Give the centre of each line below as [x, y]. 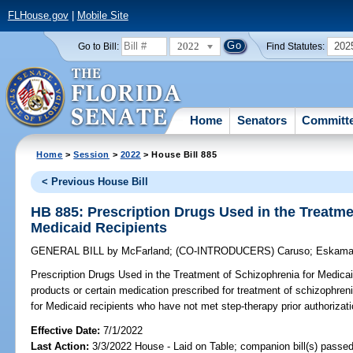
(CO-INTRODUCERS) [227, 251]
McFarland [144, 251]
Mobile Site [102, 16]
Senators [262, 120]
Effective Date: [67, 330]
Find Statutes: [296, 46]
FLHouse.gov [38, 16]
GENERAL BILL [69, 251]
